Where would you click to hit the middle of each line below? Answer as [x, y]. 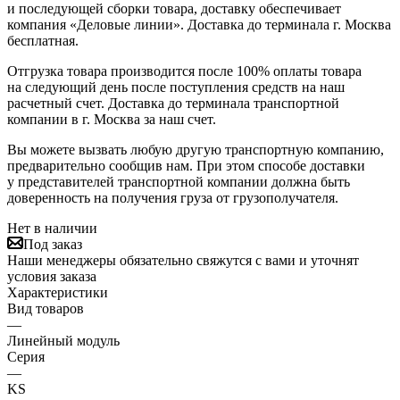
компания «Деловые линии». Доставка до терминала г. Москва [199, 24]
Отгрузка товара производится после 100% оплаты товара [184, 71]
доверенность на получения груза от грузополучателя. [173, 197]
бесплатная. [43, 40]
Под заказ [53, 244]
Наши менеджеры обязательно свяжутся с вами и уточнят [183, 260]
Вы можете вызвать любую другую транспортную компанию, [196, 149]
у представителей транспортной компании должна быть [179, 181]
